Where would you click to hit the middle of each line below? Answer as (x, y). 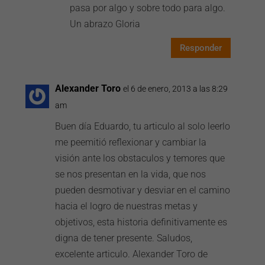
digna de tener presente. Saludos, (124, 238)
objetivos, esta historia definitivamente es (141, 222)
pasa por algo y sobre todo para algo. (148, 8)
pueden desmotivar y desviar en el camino (143, 190)
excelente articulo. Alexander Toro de (132, 254)
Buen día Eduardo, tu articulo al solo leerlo (143, 126)
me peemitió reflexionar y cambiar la (131, 142)
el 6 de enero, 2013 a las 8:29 (176, 89)
